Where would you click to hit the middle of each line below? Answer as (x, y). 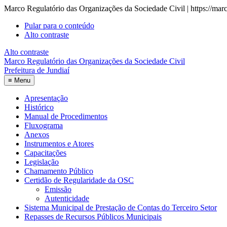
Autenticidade (67, 198)
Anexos (37, 135)
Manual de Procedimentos (66, 116)
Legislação (42, 162)
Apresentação (46, 98)
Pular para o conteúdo (59, 26)
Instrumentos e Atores (59, 144)
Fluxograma (44, 125)
